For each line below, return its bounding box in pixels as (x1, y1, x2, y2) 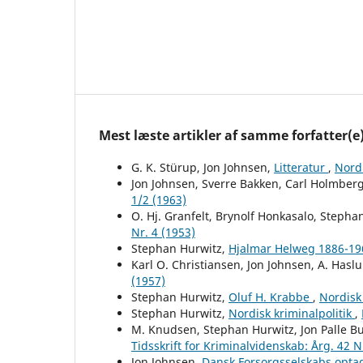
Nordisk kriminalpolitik (228, 305, 355, 321)
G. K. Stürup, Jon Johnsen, (131, 159, 274, 175)
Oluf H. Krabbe (228, 288, 313, 305)
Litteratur (274, 159, 328, 175)
